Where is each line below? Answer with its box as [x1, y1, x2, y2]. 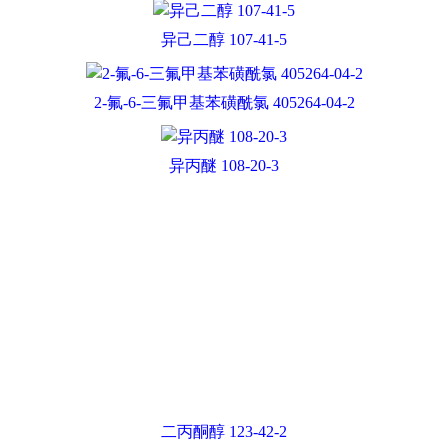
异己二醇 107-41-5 [161, 31, 287, 48]
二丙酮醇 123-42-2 [161, 423, 287, 440]
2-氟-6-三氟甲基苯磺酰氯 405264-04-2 [93, 94, 355, 111]
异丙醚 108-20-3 [169, 157, 279, 174]
